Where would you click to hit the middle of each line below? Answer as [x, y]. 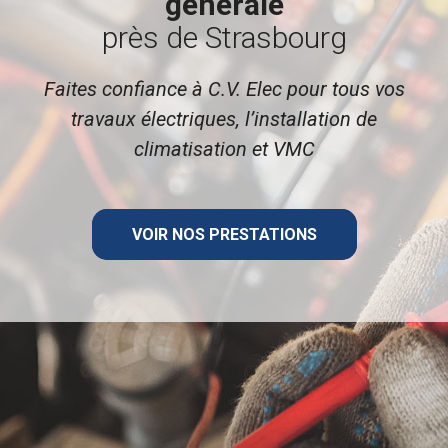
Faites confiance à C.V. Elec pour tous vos [224, 89]
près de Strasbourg [224, 38]
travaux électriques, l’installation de [224, 119]
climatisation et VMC [224, 149]
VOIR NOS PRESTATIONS [224, 235]
